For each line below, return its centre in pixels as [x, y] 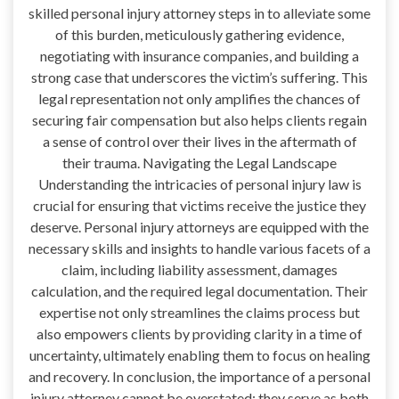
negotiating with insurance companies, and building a [199, 55]
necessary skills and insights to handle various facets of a [199, 248]
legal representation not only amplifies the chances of [199, 98]
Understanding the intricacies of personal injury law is [199, 183]
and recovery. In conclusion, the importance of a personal [199, 376]
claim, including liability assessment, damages [199, 269]
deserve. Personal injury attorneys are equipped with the [199, 226]
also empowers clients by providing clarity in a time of [199, 333]
